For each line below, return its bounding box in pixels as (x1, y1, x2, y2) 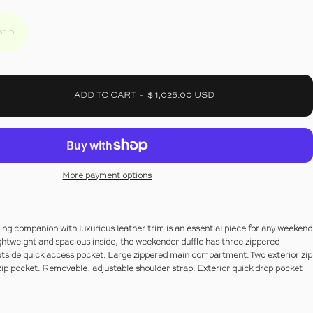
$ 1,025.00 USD (147, 91, 214, 100)
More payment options (62, 171, 152, 180)
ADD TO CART (73, 91, 136, 100)
